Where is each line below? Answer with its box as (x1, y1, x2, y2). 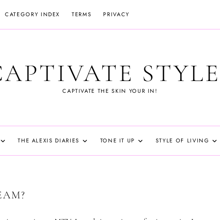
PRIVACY (103, 10, 130, 18)
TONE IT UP (100, 137, 136, 144)
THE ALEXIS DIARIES (18, 137, 80, 144)
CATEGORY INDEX (5, 10, 60, 18)
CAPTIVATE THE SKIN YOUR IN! (62, 87, 158, 95)
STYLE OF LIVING (155, 137, 210, 144)
